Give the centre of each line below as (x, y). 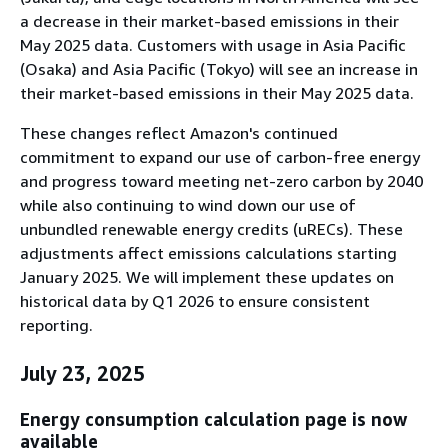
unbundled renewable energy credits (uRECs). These (211, 228)
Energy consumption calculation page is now (213, 418)
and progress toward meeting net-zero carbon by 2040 (221, 180)
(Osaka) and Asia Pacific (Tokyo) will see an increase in (219, 68)
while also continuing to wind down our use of (188, 204)
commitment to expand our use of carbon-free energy (220, 156)
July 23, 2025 (82, 373)
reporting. (56, 324)
